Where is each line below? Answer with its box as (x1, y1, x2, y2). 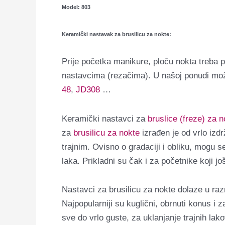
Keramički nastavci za (62, 114, 148, 124)
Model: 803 (62, 4, 90, 10)
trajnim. (62, 142, 90, 152)
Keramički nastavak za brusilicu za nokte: (62, 31, 171, 38)
